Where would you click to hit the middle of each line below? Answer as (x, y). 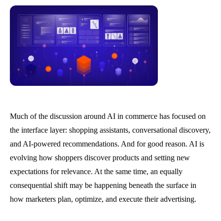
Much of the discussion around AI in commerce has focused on (108, 116)
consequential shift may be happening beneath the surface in (103, 185)
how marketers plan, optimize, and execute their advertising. (103, 199)
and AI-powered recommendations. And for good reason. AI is (107, 144)
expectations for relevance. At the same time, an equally (96, 171)
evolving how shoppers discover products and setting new (100, 158)
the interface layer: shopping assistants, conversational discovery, (110, 130)
